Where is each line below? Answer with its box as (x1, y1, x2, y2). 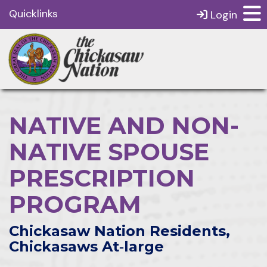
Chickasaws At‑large (9, 238, 164, 255)
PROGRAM (9, 190, 141, 219)
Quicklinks (9, 7, 58, 21)
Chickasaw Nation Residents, (9, 222, 230, 240)
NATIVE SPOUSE (9, 137, 209, 166)
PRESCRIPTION (9, 163, 195, 193)
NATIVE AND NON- (9, 111, 239, 140)
